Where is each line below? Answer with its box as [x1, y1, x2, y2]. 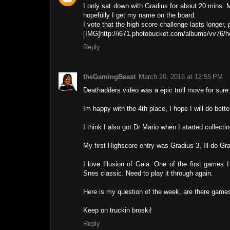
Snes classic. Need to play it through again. [83, 169, 213, 178]
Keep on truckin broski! [83, 206, 152, 215]
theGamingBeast [83, 73, 136, 81]
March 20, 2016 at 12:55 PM [139, 73, 223, 81]
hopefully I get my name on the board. [83, 11, 196, 19]
